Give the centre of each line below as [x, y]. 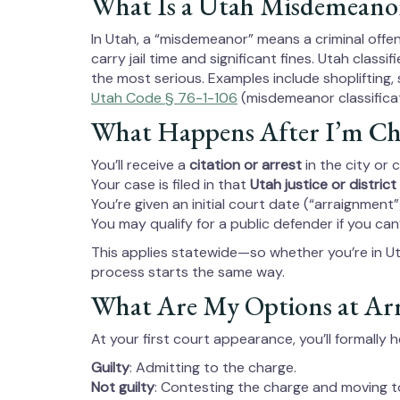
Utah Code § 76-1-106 [164, 98]
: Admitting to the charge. [213, 367]
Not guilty [123, 387]
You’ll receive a [140, 165]
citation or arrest [246, 165]
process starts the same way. [188, 272]
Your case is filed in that [171, 184]
